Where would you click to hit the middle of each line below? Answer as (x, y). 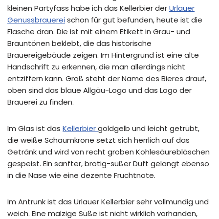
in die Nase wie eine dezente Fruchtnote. (81, 175)
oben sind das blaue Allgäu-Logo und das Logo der (99, 90)
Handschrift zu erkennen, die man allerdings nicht (96, 67)
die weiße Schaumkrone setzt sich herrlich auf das (99, 140)
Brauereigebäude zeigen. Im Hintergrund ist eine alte (103, 55)
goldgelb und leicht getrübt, (149, 128)
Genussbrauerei (36, 20)
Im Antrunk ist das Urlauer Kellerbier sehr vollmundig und (108, 202)
